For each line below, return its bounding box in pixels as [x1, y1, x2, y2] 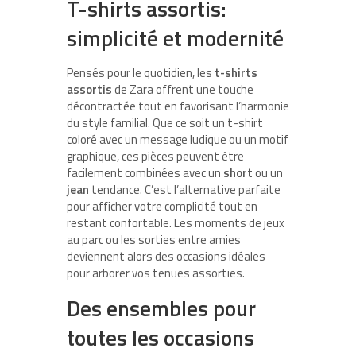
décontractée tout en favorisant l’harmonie [67, 96, 289, 115]
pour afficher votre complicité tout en [67, 196, 257, 215]
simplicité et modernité [67, 21, 284, 54]
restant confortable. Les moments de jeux [67, 213, 284, 232]
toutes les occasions [67, 320, 254, 354]
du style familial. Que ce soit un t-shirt [67, 113, 263, 132]
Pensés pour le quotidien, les [67, 63, 215, 82]
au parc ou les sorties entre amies [67, 230, 241, 249]
